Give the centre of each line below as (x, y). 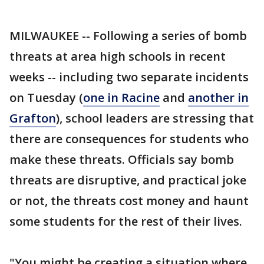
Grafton (33, 118)
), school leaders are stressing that (155, 118)
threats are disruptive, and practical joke (128, 180)
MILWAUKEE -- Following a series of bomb (128, 36)
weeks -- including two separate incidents (129, 77)
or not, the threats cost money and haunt (129, 201)
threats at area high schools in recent (118, 56)
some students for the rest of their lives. (126, 221)
